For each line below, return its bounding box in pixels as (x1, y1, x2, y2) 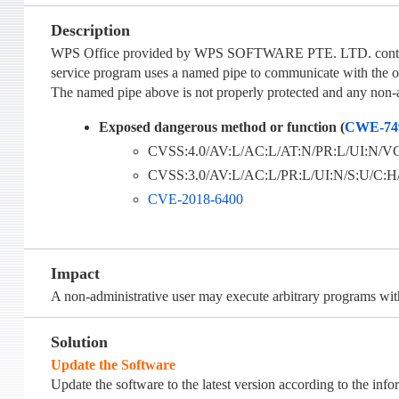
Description (50, 21, 130, 40)
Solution (50, 333, 108, 352)
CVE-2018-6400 (147, 191, 243, 208)
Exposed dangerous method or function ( (99, 119, 346, 135)
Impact (50, 265, 100, 283)
